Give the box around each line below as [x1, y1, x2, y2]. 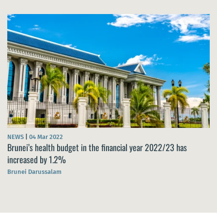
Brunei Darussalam [7, 168, 62, 175]
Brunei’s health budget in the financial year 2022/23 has [7, 140, 187, 154]
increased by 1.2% [7, 153, 66, 166]
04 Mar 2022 [29, 133, 63, 140]
